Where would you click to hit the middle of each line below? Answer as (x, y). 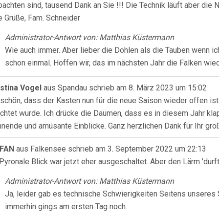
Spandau (72, 88)
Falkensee (48, 149)
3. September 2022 (139, 149)
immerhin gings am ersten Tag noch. (66, 207)
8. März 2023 (150, 88)
